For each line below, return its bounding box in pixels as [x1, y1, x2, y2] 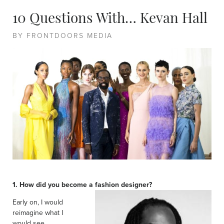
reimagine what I [12, 207, 63, 218]
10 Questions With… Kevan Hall [12, 12, 207, 26]
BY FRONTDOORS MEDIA [12, 30, 112, 40]
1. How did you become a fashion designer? [12, 179, 152, 190]
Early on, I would [12, 197, 63, 207]
